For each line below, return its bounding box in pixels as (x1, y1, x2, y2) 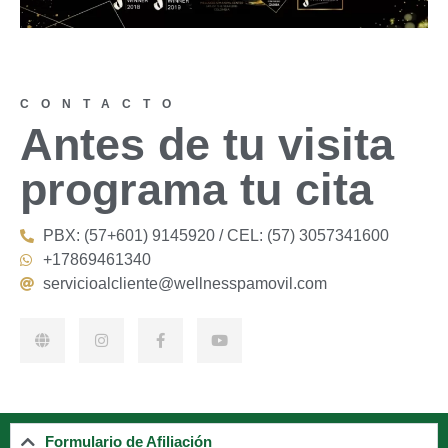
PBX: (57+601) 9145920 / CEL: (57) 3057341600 (42, 227, 389, 245)
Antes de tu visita (20, 119, 394, 171)
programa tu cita (20, 164, 373, 216)
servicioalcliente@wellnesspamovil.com (42, 275, 327, 293)
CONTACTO (20, 97, 183, 112)
